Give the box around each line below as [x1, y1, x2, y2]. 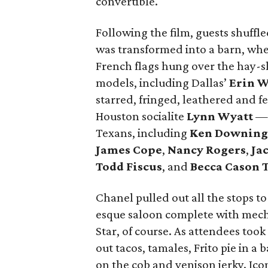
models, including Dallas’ [96, 75, 229, 90]
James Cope [96, 142, 162, 157]
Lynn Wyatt [187, 109, 253, 123]
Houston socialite [96, 109, 187, 123]
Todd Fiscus [96, 159, 162, 173]
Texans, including [96, 126, 190, 140]
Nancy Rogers [167, 142, 246, 157]
